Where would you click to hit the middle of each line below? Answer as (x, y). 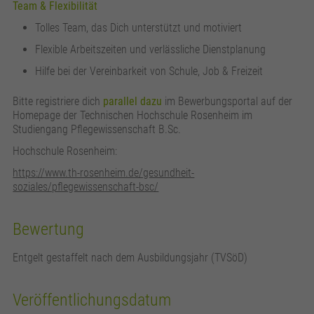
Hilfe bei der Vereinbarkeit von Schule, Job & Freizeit (149, 71)
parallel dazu (133, 101)
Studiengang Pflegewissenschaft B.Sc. (98, 129)
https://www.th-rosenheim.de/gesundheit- (104, 172)
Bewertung (49, 229)
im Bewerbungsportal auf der (227, 101)
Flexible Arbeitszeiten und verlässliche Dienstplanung (151, 49)
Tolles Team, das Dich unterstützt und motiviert (139, 27)
